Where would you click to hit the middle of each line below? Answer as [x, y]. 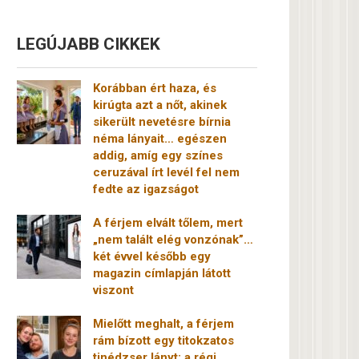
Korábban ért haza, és [155, 88]
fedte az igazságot [146, 189]
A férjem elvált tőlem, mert [168, 223]
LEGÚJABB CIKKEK [89, 44]
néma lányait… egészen [160, 139]
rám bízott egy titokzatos [163, 341]
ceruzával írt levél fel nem [166, 172]
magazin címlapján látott [162, 273]
